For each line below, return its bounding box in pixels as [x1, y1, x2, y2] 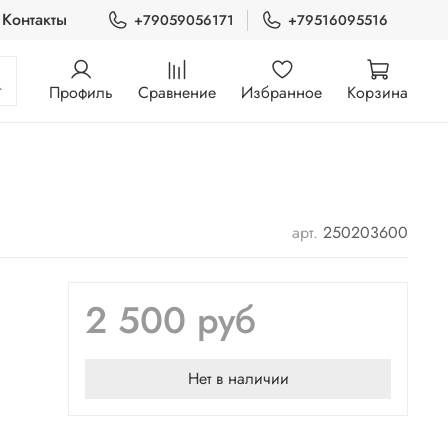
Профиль [49, 80, 113, 104]
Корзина [347, 80, 408, 104]
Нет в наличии [187, 367, 289, 391]
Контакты [2, 8, 68, 31]
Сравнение [138, 80, 216, 104]
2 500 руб [85, 294, 256, 348]
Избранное [241, 80, 322, 104]
